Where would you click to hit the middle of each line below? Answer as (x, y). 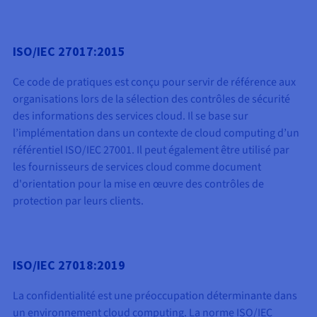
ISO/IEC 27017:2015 (69, 51)
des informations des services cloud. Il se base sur (131, 116)
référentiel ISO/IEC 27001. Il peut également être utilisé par (151, 150)
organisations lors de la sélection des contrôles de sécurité (151, 99)
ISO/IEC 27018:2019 (69, 265)
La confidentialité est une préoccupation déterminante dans (155, 295)
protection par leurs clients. (78, 201)
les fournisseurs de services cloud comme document (137, 167)
